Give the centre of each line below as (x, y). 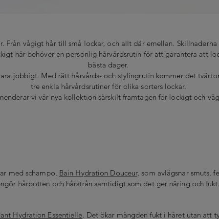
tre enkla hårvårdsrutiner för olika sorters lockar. (109, 86)
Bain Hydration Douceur (98, 173)
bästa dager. (109, 65)
